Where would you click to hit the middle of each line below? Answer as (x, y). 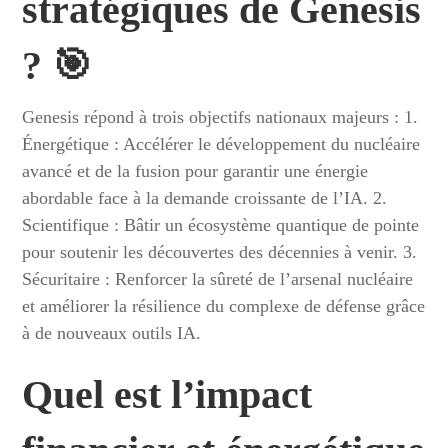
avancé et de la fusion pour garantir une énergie (195, 171)
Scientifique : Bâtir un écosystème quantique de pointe (221, 225)
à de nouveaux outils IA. (112, 333)
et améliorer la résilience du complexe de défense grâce (224, 306)
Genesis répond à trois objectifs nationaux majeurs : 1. (220, 117)
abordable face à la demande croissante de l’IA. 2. (205, 198)
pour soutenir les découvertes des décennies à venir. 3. (220, 252)
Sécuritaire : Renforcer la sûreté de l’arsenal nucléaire (218, 279)
